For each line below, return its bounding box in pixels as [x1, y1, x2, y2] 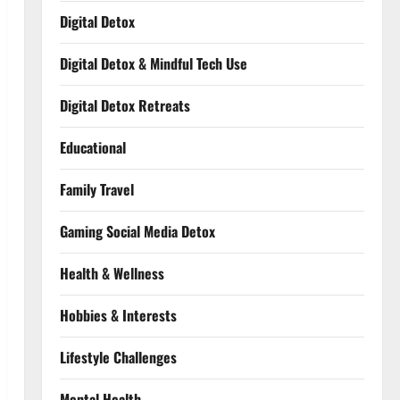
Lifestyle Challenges [59, 346, 177, 368]
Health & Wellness [59, 262, 164, 284]
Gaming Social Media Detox [59, 221, 215, 242]
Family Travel [59, 179, 134, 200]
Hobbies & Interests [59, 304, 177, 326]
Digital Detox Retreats [59, 95, 190, 116]
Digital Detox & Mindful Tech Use [59, 53, 247, 74]
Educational [59, 137, 126, 158]
